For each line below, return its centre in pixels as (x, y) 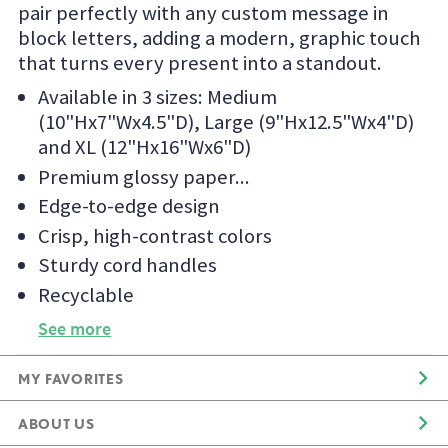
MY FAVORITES (71, 378)
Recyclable (86, 294)
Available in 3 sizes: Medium (158, 96)
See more (75, 328)
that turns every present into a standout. (200, 62)
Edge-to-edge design (129, 206)
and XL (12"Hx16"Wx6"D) (145, 146)
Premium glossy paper (137, 176)
